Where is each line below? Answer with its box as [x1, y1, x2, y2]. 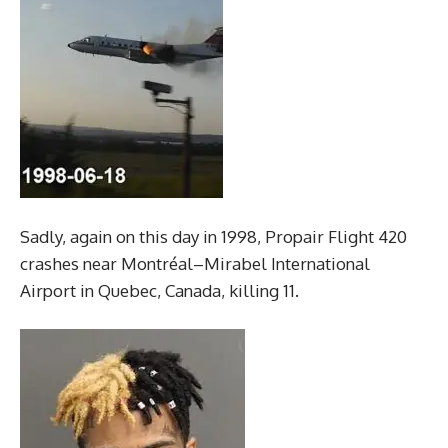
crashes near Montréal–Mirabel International [20, 253, 370, 274]
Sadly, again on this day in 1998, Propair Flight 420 [20, 226, 407, 247]
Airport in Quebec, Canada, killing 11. [20, 280, 299, 301]
